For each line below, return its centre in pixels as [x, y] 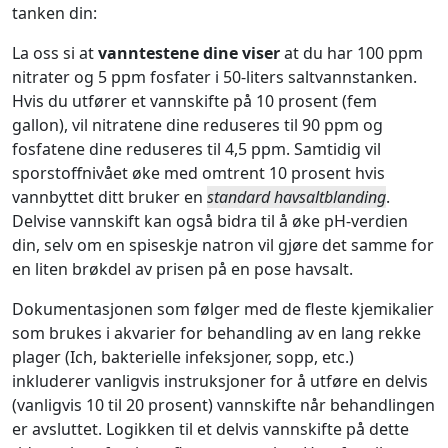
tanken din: [54, 13]
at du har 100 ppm [351, 53]
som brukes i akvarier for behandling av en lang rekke [216, 333]
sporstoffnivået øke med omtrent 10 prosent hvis [198, 173]
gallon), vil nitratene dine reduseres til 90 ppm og [197, 125]
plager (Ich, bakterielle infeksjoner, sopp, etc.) [183, 357]
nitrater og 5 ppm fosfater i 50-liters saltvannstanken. [214, 77]
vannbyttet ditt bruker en [109, 197]
